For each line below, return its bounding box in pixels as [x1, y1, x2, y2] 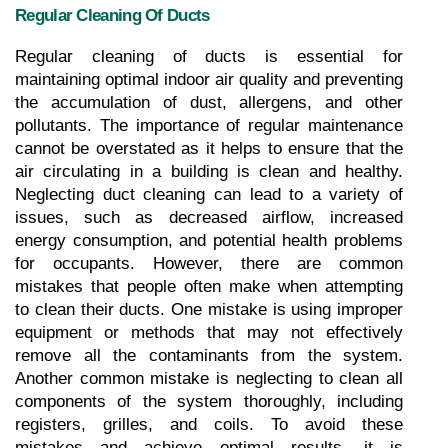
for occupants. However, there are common [15, 253, 403, 273]
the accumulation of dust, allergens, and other [15, 92, 403, 112]
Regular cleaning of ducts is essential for [15, 46, 403, 66]
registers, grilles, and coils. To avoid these [15, 414, 403, 434]
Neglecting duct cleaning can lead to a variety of [15, 184, 403, 204]
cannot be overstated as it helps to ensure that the [15, 138, 403, 158]
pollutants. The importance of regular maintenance [15, 115, 403, 135]
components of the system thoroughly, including [15, 391, 403, 411]
